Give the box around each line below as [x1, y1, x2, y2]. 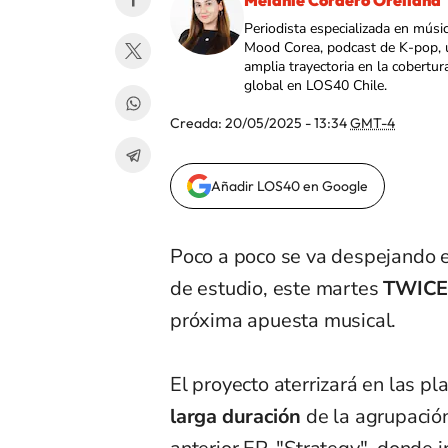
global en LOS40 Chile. [244, 76, 387, 96]
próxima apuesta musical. [170, 307, 397, 335]
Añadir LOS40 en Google [211, 177, 368, 196]
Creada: [170, 114, 225, 133]
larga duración [170, 403, 307, 431]
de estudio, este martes [170, 275, 379, 303]
